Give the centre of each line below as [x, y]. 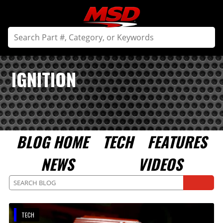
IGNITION [44, 79]
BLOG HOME [52, 142]
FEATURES [177, 142]
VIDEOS [160, 164]
